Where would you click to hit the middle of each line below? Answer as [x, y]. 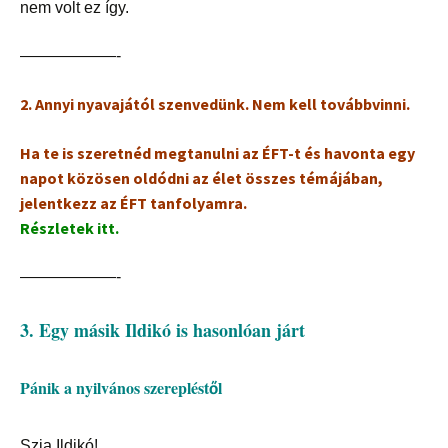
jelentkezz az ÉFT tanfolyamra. [133, 203]
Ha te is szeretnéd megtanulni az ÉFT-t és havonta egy [217, 153]
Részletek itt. [69, 228]
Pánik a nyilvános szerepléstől [121, 388]
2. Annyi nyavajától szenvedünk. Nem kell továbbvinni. [215, 104]
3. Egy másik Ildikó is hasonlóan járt [165, 330]
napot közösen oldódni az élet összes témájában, [201, 178]
